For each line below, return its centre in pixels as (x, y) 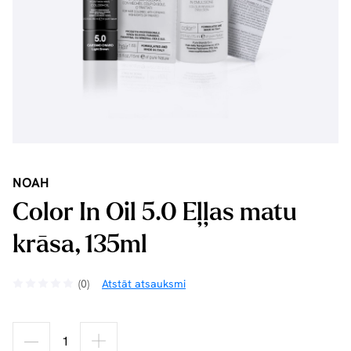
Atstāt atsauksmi (144, 284)
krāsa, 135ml (80, 244)
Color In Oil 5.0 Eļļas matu (155, 212)
